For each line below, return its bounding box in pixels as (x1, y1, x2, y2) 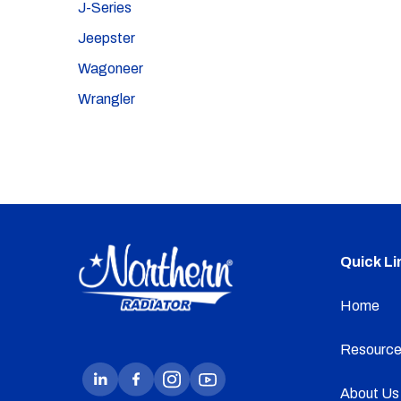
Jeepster (78, 30, 135, 46)
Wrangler (78, 91, 135, 107)
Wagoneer (78, 61, 143, 76)
